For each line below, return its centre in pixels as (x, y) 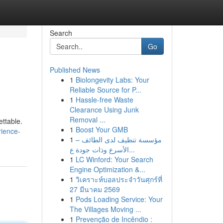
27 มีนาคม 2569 (95, 189)
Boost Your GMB (102, 129)
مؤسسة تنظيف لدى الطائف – (118, 139)
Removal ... (87, 119)
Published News (75, 70)
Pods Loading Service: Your (119, 199)
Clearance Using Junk (104, 110)
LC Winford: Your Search (114, 159)
